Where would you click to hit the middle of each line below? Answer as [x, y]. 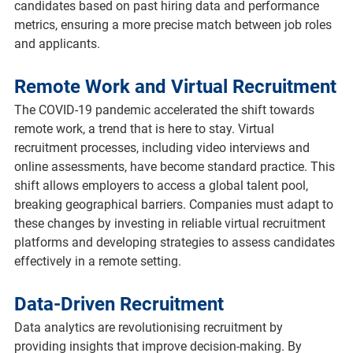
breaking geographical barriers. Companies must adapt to [175, 204]
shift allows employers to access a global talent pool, [162, 185]
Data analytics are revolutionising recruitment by [150, 327]
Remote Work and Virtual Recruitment [175, 86]
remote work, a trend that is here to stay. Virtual [145, 128]
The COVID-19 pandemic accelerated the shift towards [165, 110]
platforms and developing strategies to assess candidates [176, 242]
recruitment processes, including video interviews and [163, 147]
